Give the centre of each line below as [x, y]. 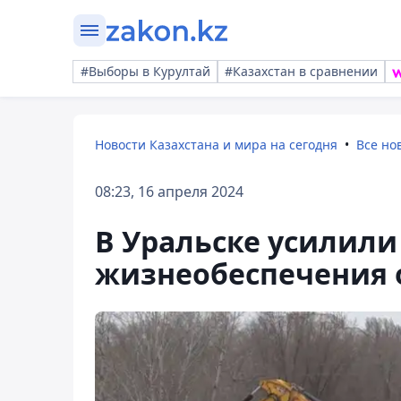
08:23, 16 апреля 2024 [169, 192]
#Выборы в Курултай [145, 71]
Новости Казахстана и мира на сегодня [216, 145]
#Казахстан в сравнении [301, 71]
